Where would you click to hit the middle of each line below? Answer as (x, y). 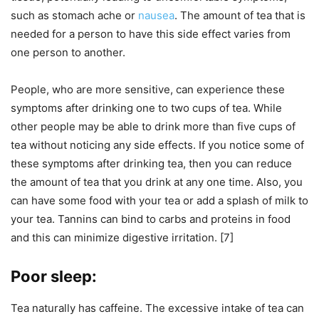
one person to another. (68, 52)
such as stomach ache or (74, 15)
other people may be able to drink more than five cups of (153, 126)
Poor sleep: (54, 276)
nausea (156, 15)
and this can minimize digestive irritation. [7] (122, 237)
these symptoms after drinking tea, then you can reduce (151, 163)
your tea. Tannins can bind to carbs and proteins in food (151, 219)
